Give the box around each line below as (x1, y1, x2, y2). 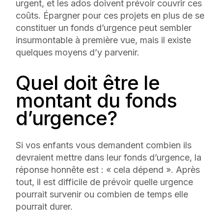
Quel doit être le (16, 70, 160, 95)
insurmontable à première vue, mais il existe (16, 34, 191, 45)
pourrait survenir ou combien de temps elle (16, 189, 188, 199)
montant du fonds (16, 88, 177, 112)
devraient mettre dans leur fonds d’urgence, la (16, 152, 201, 163)
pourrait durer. (16, 201, 73, 212)
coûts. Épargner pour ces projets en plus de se (16, 10, 204, 21)
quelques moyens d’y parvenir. (16, 47, 142, 57)
